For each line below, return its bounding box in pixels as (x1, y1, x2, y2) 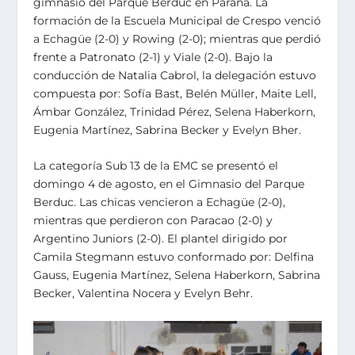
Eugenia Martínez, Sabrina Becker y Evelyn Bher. (33, 122, 302, 137)
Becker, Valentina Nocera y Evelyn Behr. (33, 286, 254, 301)
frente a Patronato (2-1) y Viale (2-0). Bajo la (33, 49, 273, 64)
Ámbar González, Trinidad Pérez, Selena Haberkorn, (33, 104, 316, 119)
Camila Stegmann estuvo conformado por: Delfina (33, 250, 315, 265)
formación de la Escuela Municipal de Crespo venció (33, 13, 322, 28)
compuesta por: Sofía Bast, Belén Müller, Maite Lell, (33, 86, 317, 101)
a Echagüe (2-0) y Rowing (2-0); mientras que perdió (33, 31, 322, 46)
